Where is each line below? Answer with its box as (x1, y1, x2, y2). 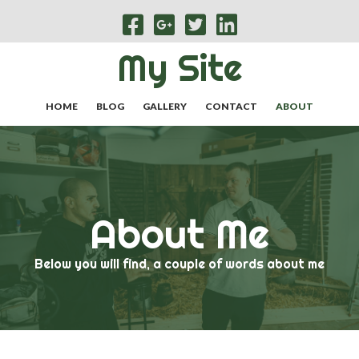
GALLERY (143, 100, 187, 112)
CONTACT (205, 100, 257, 112)
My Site (116, 46, 243, 91)
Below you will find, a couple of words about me (34, 256, 325, 272)
